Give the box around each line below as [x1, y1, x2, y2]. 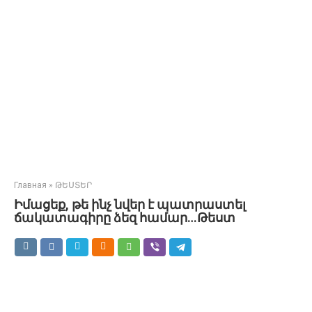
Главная [14, 180, 47, 190]
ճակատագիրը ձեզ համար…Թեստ [14, 210, 235, 225]
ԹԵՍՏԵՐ [55, 180, 92, 190]
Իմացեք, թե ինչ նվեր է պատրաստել [14, 197, 246, 212]
